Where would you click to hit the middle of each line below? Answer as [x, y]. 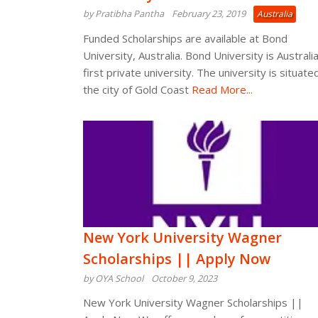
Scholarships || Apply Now [177, 259]
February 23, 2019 [209, 13]
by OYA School [113, 278]
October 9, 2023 [184, 278]
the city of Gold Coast [136, 89]
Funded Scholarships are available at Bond [185, 38]
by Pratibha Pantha [124, 13]
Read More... [221, 89]
